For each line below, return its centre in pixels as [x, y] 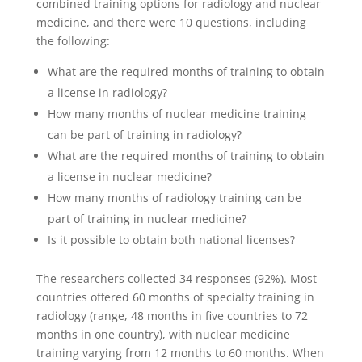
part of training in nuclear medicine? [147, 218]
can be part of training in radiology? [144, 134]
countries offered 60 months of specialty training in [175, 297]
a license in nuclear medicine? [129, 176]
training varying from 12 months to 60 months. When [180, 352]
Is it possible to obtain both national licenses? [171, 239]
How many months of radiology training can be [174, 197]
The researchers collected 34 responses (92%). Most [176, 278]
